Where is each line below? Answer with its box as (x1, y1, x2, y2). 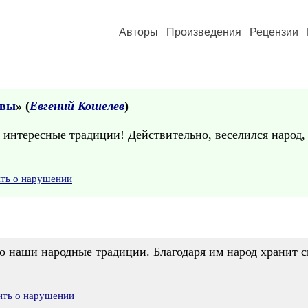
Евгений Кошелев (30, 99, 124, 113)
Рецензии (250, 26, 298, 38)
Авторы (119, 26, 158, 38)
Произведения (166, 26, 241, 38)
